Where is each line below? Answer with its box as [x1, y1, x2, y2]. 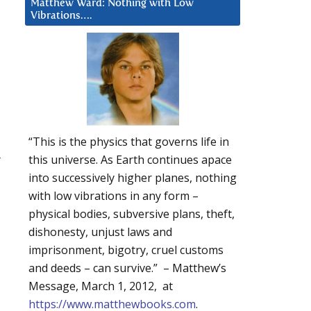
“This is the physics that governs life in [28, 134, 229, 150]
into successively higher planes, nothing [28, 170, 237, 186]
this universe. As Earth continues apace [28, 152, 232, 168]
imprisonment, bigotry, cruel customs [28, 242, 224, 258]
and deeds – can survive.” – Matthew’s [28, 260, 226, 276]
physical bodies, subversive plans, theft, [28, 206, 235, 222]
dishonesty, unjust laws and [28, 224, 172, 240]
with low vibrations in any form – [28, 188, 199, 204]
